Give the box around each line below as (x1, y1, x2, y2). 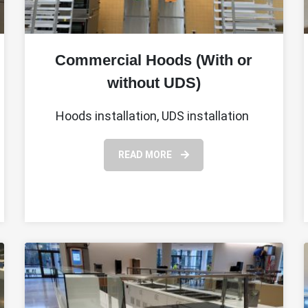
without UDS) (107, 74, 201, 91)
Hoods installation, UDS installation (56, 108, 252, 123)
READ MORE (118, 148, 175, 160)
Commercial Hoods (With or (55, 51, 253, 69)
